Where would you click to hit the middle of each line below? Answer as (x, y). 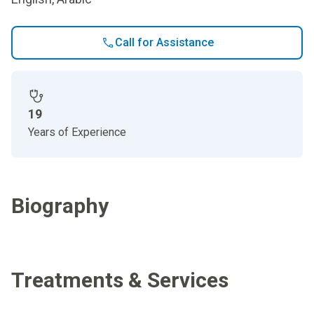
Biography (60, 206)
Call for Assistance (164, 42)
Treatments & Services (120, 280)
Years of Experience (77, 132)
